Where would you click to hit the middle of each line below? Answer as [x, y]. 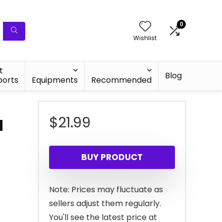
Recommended [121, 80]
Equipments [55, 80]
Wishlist [145, 38]
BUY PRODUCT [112, 157]
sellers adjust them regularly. [105, 203]
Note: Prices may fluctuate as [106, 190]
